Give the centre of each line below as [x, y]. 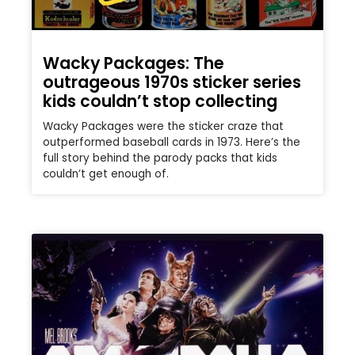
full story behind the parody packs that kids [160, 158]
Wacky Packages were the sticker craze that [163, 127]
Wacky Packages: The [134, 63]
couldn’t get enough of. [106, 174]
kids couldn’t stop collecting [160, 101]
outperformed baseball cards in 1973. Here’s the [172, 143]
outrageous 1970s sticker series [172, 82]
